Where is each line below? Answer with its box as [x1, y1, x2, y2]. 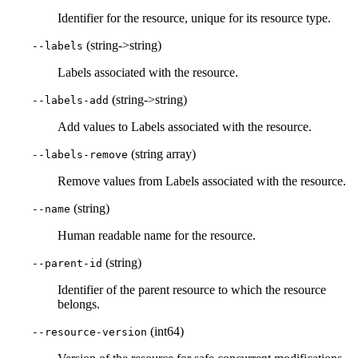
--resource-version [32, 326, 147, 339]
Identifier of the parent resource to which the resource [58, 283, 326, 297]
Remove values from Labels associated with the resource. [58, 174, 346, 189]
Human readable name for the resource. [58, 229, 256, 243]
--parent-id [32, 257, 102, 270]
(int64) [147, 324, 184, 339]
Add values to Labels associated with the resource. [58, 120, 312, 134]
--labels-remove [32, 149, 128, 161]
